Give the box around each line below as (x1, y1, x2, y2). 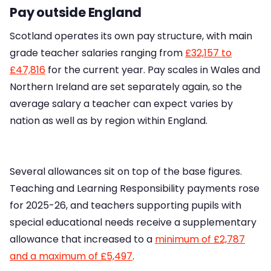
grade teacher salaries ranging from (10, 46, 185, 60)
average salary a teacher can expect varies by (10, 97, 233, 111)
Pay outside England (10, 3, 142, 21)
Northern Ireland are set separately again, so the (10, 80, 242, 94)
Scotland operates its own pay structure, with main (10, 29, 252, 44)
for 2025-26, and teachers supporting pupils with (10, 198, 241, 213)
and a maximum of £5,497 (10, 249, 132, 264)
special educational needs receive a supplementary (10, 215, 256, 230)
